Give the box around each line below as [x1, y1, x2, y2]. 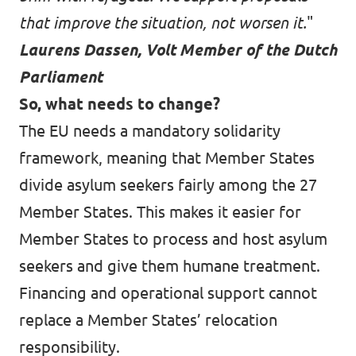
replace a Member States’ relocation [19, 311, 277, 329]
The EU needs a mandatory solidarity [19, 122, 281, 140]
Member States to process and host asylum [19, 230, 327, 248]
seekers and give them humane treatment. [19, 257, 320, 275]
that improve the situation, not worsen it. [19, 14, 307, 32]
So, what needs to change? [19, 95, 220, 113]
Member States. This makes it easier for [19, 203, 301, 221]
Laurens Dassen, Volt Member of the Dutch [19, 41, 337, 59]
